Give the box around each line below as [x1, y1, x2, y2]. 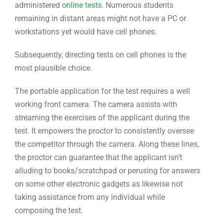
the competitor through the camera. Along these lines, [15, 139, 199, 149]
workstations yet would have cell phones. [15, 27, 157, 37]
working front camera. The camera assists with [15, 100, 177, 110]
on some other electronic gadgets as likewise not [15, 179, 183, 189]
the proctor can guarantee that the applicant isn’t [15, 153, 182, 163]
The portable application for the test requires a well [15, 86, 190, 96]
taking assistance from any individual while [15, 192, 165, 202]
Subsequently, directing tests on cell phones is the [15, 50, 186, 60]
